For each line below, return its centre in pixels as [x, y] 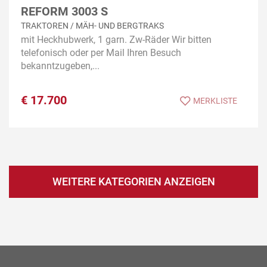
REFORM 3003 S [64, 11]
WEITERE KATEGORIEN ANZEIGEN [133, 182]
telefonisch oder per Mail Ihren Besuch [101, 53]
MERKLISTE [215, 101]
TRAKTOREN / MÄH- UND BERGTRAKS [92, 26]
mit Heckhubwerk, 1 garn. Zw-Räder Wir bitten [116, 40]
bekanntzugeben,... [60, 66]
